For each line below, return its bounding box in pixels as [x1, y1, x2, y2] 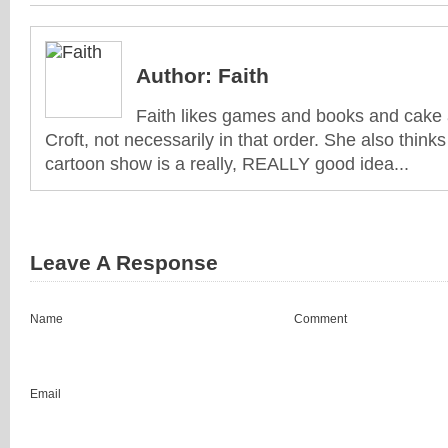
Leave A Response [30, 251, 218, 275]
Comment [294, 312, 347, 327]
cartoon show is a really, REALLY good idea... [45, 154, 409, 175]
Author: [136, 64, 212, 88]
